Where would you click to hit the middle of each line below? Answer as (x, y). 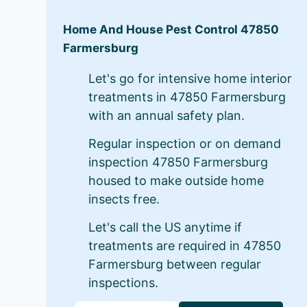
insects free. (124, 199)
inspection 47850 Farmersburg (179, 162)
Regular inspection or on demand (185, 144)
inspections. (124, 283)
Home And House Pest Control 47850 (171, 29)
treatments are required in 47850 (185, 246)
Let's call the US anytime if (165, 227)
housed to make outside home (176, 181)
